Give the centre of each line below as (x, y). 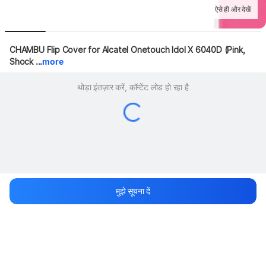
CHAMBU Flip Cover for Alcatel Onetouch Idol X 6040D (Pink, (127, 50)
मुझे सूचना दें (133, 191)
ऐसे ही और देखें (233, 9)
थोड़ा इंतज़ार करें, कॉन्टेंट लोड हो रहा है (133, 87)
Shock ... (26, 61)
